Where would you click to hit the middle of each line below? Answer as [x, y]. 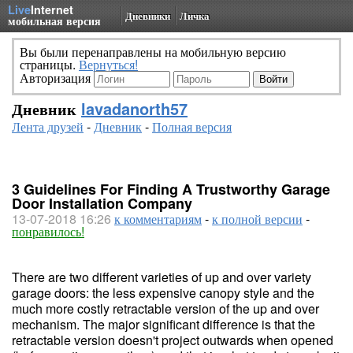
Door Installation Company [102, 203]
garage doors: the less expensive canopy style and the [163, 293]
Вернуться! [108, 64]
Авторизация [57, 78]
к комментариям [158, 219]
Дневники [148, 15]
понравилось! [48, 231]
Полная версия [192, 126]
